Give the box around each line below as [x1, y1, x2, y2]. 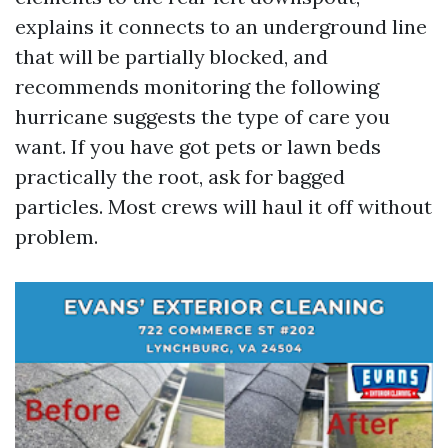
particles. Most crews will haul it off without [15, 194, 432, 219]
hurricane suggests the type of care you [15, 104, 390, 129]
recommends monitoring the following [15, 74, 379, 99]
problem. [15, 224, 98, 249]
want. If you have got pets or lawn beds [15, 134, 381, 159]
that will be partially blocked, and [15, 44, 328, 69]
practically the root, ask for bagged [15, 164, 345, 189]
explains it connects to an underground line [15, 14, 427, 39]
